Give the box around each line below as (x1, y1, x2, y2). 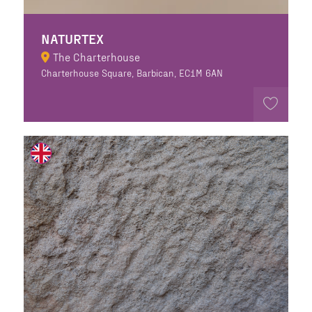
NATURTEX (40, 29, 104, 47)
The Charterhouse (52, 49, 140, 63)
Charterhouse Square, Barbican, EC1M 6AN (40, 66, 223, 79)
